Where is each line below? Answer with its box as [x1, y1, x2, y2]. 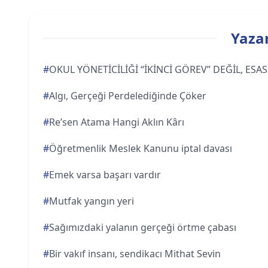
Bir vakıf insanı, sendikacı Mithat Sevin [49, 247, 221, 260]
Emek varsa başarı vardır [49, 168, 161, 181]
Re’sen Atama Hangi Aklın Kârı [49, 115, 184, 129]
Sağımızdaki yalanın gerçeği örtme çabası [49, 221, 236, 234]
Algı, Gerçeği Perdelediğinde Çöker [49, 89, 206, 102]
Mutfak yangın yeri [49, 194, 134, 208]
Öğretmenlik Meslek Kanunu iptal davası [49, 142, 232, 155]
